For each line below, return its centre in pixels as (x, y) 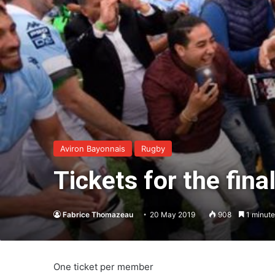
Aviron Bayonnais (93, 148)
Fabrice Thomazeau (98, 214)
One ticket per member (103, 266)
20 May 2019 (172, 214)
